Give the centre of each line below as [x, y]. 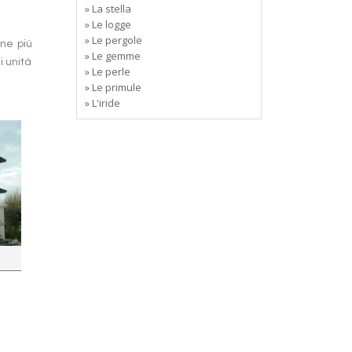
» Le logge [108, 24]
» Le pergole [113, 40]
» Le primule [113, 87]
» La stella [108, 9]
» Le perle [107, 71]
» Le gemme [112, 56]
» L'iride [102, 103]
